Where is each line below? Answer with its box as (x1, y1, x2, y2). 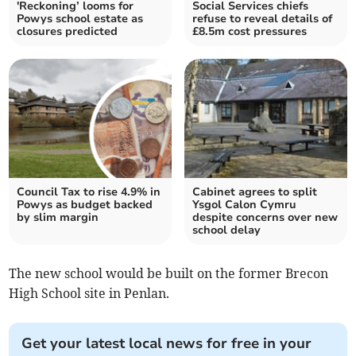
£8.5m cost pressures (192, 24, 307, 40)
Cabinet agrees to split (192, 184, 317, 200)
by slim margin (17, 210, 99, 226)
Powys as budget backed (17, 197, 153, 213)
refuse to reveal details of (192, 11, 332, 27)
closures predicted (17, 24, 118, 40)
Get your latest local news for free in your (21, 334, 312, 354)
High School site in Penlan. (9, 285, 170, 302)
